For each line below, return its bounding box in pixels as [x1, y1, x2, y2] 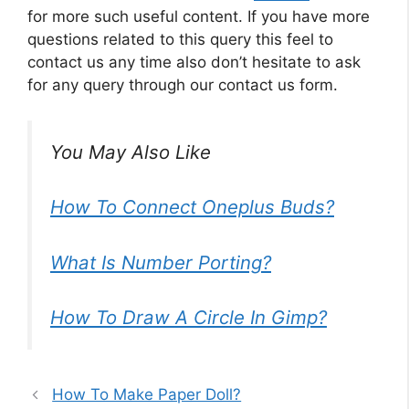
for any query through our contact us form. [27, 76, 338, 95]
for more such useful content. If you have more [27, 7, 370, 26]
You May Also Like [50, 140, 211, 163]
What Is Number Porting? [50, 250, 271, 274]
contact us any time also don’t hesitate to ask [27, 53, 361, 72]
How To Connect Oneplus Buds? [50, 195, 334, 219]
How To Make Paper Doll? [52, 385, 242, 404]
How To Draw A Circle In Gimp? [50, 306, 327, 330]
